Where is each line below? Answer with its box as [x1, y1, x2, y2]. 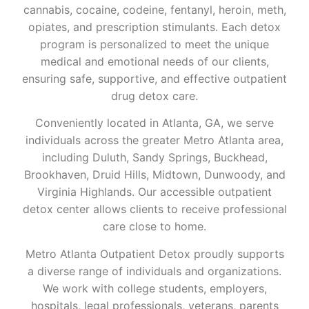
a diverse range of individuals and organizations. [28, 263, 281, 278]
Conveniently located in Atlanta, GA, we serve [35, 116, 274, 130]
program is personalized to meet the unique [40, 37, 269, 51]
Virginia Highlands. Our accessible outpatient [37, 185, 272, 199]
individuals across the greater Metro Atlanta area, [26, 133, 283, 148]
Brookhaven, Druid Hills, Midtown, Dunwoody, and [23, 168, 286, 182]
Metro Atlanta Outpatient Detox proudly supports [25, 246, 284, 261]
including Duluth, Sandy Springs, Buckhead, [41, 150, 268, 165]
